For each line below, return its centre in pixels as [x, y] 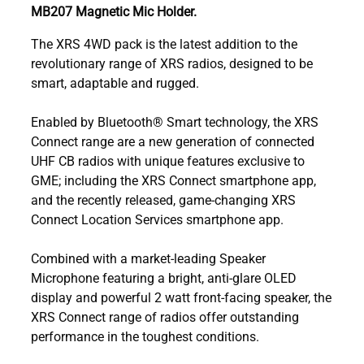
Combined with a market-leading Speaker [148, 258]
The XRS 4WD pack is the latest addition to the [164, 43]
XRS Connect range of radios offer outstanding [165, 316]
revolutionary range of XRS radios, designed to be [172, 63]
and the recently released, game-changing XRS [163, 199]
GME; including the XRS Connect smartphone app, [173, 180]
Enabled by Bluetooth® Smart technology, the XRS [175, 121]
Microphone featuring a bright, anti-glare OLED [164, 277]
